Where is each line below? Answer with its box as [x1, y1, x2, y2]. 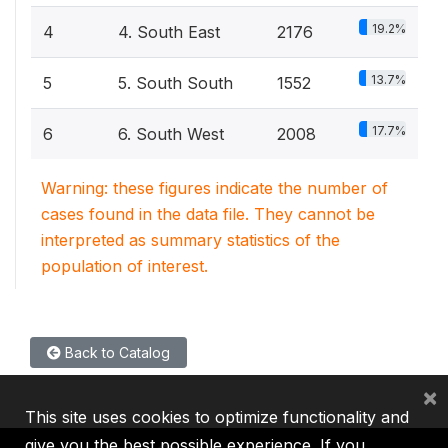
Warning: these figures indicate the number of [41, 178, 388, 198]
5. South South [118, 73, 233, 93]
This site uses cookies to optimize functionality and [25, 407, 409, 427]
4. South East [118, 22, 220, 42]
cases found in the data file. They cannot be [41, 204, 375, 224]
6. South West [118, 124, 224, 144]
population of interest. [41, 256, 208, 276]
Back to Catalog [61, 344, 170, 361]
